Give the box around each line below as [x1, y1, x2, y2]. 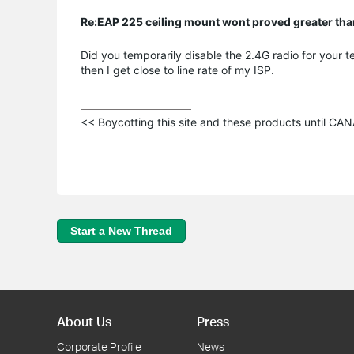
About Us [57, 313, 111, 330]
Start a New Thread [70, 224, 172, 237]
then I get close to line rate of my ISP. [81, 62, 274, 77]
